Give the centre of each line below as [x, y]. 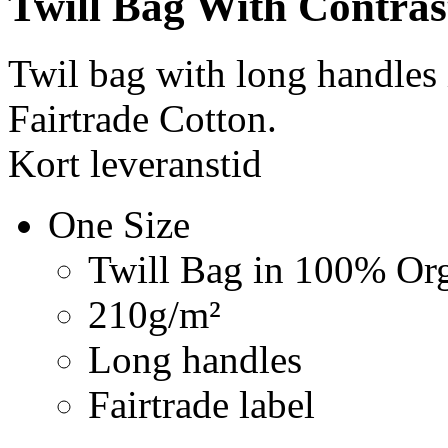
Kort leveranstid [135, 163]
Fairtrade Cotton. [142, 118]
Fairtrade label [201, 404]
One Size [119, 224]
